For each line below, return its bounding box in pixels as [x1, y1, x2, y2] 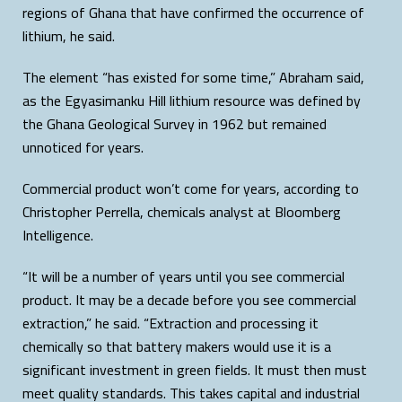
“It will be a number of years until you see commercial [22, 262, 345, 290]
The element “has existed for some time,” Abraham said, [22, 63, 364, 91]
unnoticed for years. [22, 133, 144, 161]
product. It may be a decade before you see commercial [22, 285, 356, 313]
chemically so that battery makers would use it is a [22, 332, 331, 360]
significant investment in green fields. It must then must [22, 355, 367, 383]
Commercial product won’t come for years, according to [22, 174, 359, 202]
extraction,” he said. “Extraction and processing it [22, 309, 319, 336]
